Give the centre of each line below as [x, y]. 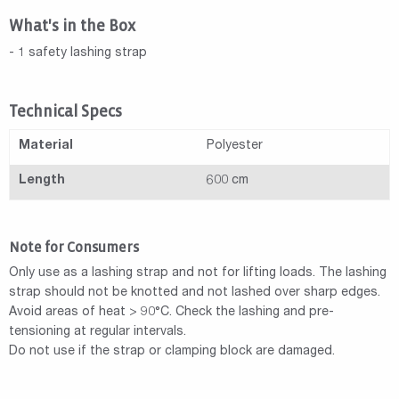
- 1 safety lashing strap [78, 54]
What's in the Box [72, 27]
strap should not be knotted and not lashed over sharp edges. [195, 293]
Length [42, 181]
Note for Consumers [74, 248]
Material [46, 147]
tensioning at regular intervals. [98, 333]
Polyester [235, 147]
